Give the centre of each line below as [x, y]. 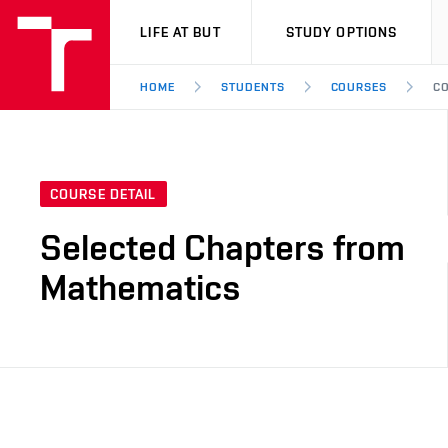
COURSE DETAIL [103, 194]
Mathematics [140, 287]
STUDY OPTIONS [341, 32]
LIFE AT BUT [180, 32]
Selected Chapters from [222, 247]
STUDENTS [252, 87]
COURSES [359, 87]
